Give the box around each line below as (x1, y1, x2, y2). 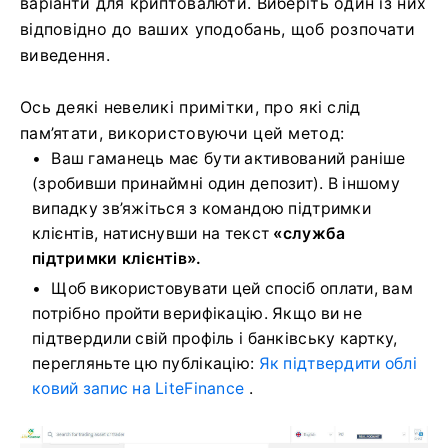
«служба (273, 223, 346, 243)
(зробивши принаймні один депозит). (32, 173, 328, 193)
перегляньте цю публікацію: (32, 353, 259, 373)
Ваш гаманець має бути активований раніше (51, 148, 406, 168)
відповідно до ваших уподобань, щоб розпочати (20, 18, 416, 39)
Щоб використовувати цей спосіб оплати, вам (51, 278, 414, 298)
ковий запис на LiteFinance (32, 378, 245, 398)
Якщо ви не (272, 303, 362, 323)
